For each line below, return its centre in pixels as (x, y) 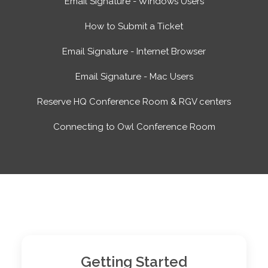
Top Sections (134, 215)
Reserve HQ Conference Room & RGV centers (134, 102)
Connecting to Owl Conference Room (134, 127)
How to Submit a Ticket (134, 26)
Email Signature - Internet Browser (134, 51)
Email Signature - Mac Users (134, 77)
